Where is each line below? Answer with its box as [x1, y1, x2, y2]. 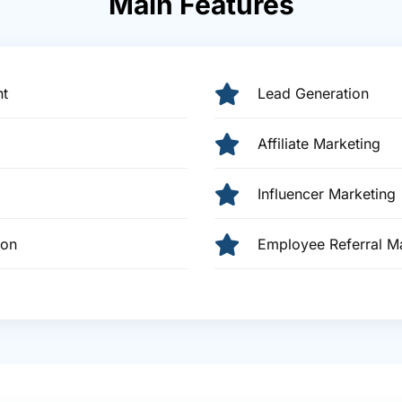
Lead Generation [258, 84, 369, 103]
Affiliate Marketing [258, 135, 380, 153]
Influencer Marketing [258, 185, 396, 204]
